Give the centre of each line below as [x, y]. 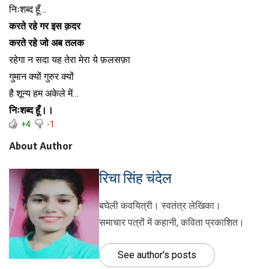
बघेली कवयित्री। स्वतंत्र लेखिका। [160, 205]
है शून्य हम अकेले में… [44, 93]
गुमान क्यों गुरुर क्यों [41, 76]
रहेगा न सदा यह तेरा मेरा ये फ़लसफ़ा [70, 59]
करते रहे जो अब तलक [47, 43]
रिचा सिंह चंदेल [135, 178]
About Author [41, 146]
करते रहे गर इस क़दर [45, 26]
